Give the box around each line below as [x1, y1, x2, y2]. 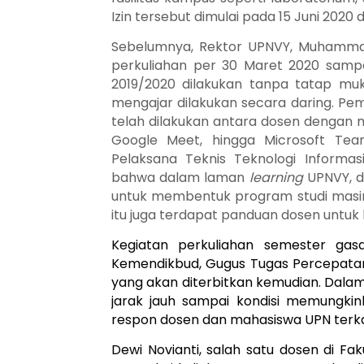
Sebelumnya [111, 37, 191, 56]
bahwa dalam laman [111, 168, 249, 187]
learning [249, 168, 303, 187]
